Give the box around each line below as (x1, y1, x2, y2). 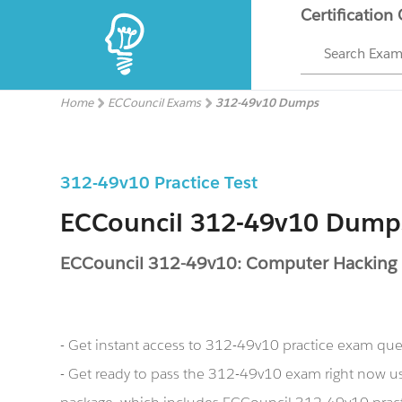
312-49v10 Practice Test (60, 171, 258, 193)
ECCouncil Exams (108, 95, 202, 110)
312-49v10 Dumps (215, 95, 319, 110)
